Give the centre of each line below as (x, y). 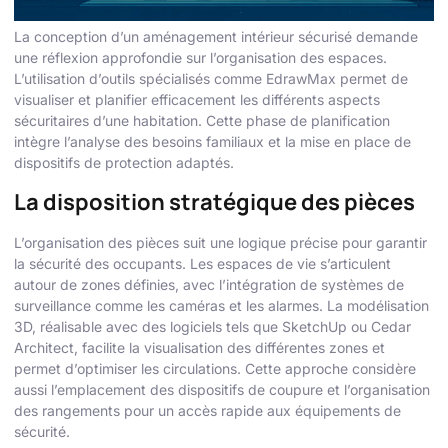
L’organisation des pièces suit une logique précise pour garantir (220, 242)
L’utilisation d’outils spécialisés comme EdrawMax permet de (211, 79)
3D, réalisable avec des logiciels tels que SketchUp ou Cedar (212, 326)
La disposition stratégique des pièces (214, 201)
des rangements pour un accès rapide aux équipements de (207, 410)
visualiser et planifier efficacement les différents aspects (197, 100)
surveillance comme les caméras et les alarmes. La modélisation (221, 305)
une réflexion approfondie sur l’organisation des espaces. (200, 58)
